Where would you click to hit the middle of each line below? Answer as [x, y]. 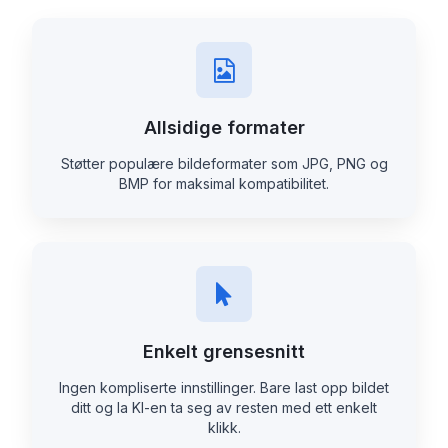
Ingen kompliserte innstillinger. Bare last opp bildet [224, 388]
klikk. [224, 428]
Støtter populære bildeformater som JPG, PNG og [224, 164]
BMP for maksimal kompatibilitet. [224, 184]
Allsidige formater [224, 128]
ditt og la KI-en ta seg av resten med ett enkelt [224, 408]
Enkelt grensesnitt [224, 352]
